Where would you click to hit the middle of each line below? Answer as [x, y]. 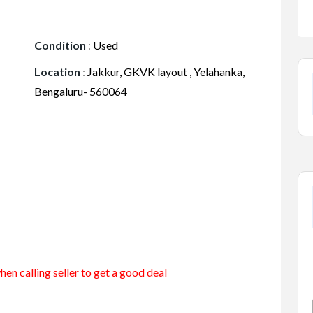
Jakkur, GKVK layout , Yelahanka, [165, 72]
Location [57, 72]
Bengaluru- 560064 [81, 91]
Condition [60, 45]
